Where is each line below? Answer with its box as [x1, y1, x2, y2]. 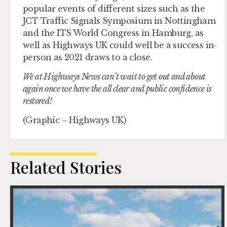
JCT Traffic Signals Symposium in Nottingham [23, 15, 216, 26]
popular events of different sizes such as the [23, 3, 205, 14]
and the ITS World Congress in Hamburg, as [23, 27, 204, 38]
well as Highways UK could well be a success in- [23, 40, 217, 50]
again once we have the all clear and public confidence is [23, 83, 212, 94]
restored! [23, 95, 52, 106]
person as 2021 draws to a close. [23, 52, 152, 62]
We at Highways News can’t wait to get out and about [23, 71, 206, 82]
